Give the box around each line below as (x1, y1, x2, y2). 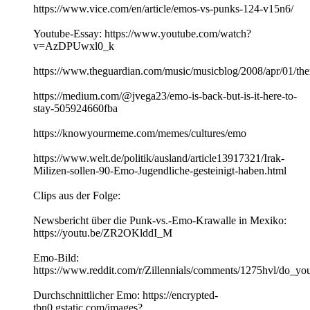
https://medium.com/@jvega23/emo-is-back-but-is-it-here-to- (33, 90, 297, 102)
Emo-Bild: (33, 252, 79, 264)
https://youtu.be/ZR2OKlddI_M (33, 227, 172, 239)
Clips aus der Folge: (33, 190, 120, 202)
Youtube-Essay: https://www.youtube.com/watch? (33, 28, 251, 40)
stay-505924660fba (33, 102, 118, 115)
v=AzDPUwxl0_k (33, 40, 114, 53)
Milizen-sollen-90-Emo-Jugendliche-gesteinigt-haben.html (33, 165, 286, 177)
